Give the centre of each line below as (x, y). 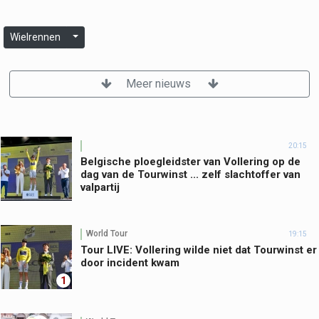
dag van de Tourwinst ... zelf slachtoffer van (190, 174)
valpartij (100, 187)
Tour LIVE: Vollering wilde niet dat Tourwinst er (199, 250)
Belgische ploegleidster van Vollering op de (190, 161)
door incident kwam (130, 262)
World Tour (107, 234)
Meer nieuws (159, 83)
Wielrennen (35, 37)
